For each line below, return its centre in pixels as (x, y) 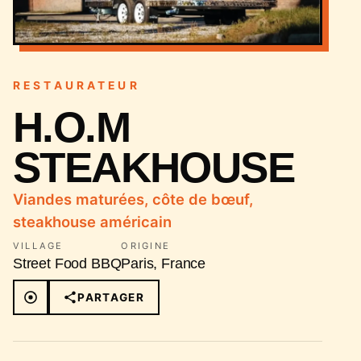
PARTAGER (111, 298)
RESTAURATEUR (77, 85)
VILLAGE (38, 246)
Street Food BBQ (67, 263)
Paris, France (164, 263)
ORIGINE (146, 246)
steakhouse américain (92, 222)
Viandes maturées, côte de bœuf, (133, 199)
